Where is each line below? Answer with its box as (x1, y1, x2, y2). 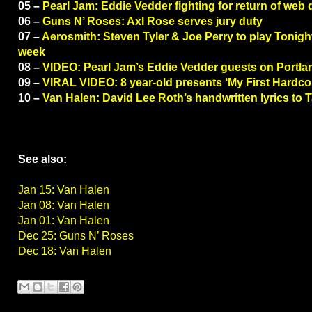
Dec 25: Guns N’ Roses (18, 230, 134, 242)
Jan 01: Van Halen (18, 214, 109, 227)
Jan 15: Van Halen (18, 184, 109, 196)
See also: (18, 153, 67, 166)
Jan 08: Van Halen (18, 199, 109, 212)
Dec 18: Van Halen (18, 245, 111, 258)
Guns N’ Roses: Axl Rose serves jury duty (42, 15, 263, 28)
